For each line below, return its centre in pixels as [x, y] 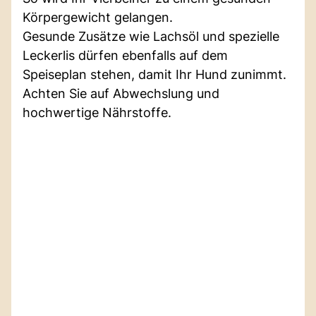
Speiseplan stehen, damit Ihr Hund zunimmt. [154, 74]
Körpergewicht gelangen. [98, 17]
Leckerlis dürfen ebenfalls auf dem [125, 55]
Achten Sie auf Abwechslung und [121, 93]
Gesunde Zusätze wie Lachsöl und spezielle [151, 36]
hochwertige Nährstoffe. [97, 112]
